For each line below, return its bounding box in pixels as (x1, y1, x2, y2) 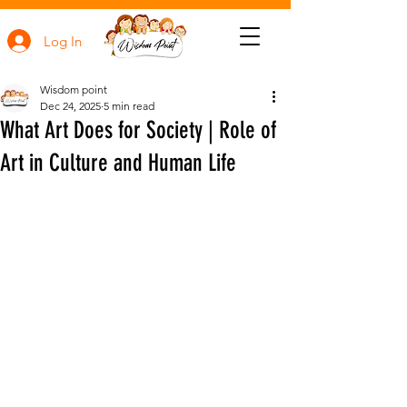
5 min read (104, 99, 154, 113)
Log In (44, 32, 83, 50)
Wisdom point (40, 83, 107, 96)
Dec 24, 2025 (40, 99, 101, 113)
